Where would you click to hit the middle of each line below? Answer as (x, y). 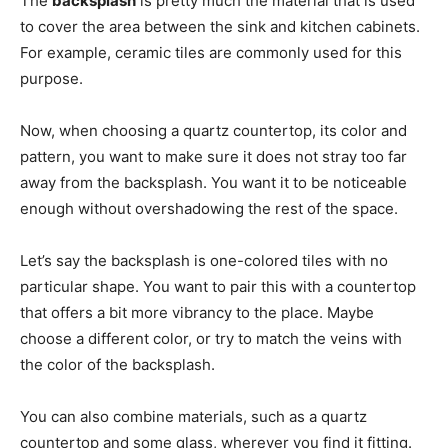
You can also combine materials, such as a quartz (193, 416)
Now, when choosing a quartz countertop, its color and (213, 130)
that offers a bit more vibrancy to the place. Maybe (197, 312)
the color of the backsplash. (117, 364)
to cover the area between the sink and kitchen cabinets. (220, 26)
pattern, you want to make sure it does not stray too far (213, 156)
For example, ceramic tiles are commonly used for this (211, 52)
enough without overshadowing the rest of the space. (209, 208)
